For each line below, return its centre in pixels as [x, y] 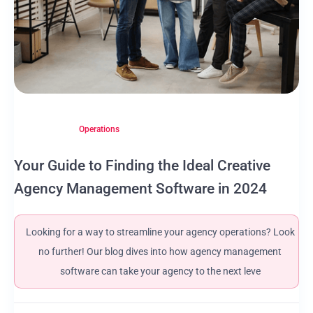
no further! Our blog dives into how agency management [160, 252]
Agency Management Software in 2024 [140, 189]
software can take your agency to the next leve [160, 271]
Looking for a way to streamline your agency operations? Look [160, 232]
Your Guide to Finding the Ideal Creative [142, 166]
